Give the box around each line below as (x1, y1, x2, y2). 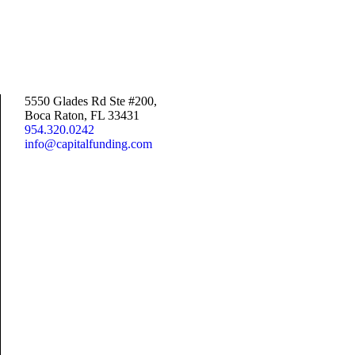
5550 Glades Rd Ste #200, (24, 94, 157, 108)
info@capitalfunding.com (24, 137, 152, 151)
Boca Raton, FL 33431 (24, 109, 139, 122)
